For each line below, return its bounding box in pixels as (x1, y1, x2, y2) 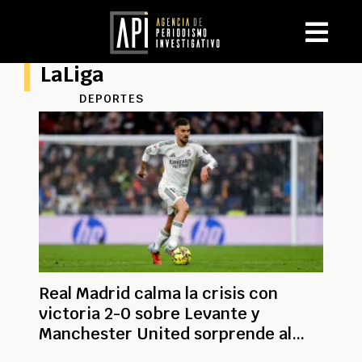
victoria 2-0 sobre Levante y (39, 302, 259, 324)
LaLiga (40, 61, 104, 88)
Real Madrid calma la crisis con (39, 282, 278, 304)
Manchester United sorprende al (39, 322, 292, 344)
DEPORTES (79, 91, 144, 106)
